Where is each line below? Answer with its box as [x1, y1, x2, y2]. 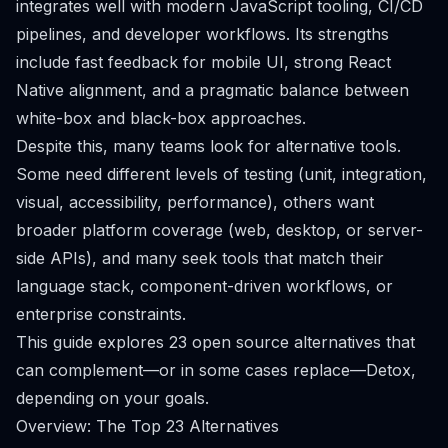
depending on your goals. [16, 388, 209, 408]
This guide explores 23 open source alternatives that [16, 332, 415, 352]
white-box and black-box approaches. [16, 108, 306, 128]
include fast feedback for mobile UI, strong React [16, 52, 391, 72]
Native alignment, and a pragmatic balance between [16, 80, 409, 100]
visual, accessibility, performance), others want [16, 192, 374, 212]
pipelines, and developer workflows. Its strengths [16, 24, 389, 44]
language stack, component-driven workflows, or [16, 276, 393, 296]
